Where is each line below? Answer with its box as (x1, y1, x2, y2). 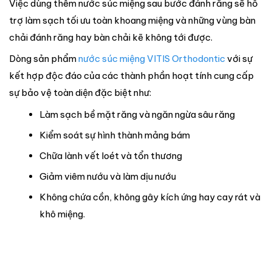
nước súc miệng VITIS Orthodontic (78, 53, 225, 65)
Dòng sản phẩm (9, 53, 78, 65)
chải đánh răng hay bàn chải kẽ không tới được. (9, 31, 212, 43)
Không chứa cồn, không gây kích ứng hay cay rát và (39, 191, 260, 203)
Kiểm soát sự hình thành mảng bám (39, 129, 190, 141)
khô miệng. (39, 208, 85, 220)
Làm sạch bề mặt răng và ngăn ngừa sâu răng (39, 108, 235, 120)
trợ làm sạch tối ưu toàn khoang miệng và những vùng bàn (9, 14, 256, 26)
